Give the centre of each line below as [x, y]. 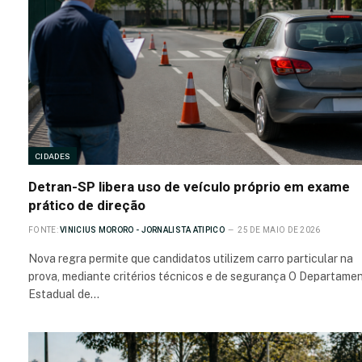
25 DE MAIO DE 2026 [279, 230]
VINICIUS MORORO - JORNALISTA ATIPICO [142, 230]
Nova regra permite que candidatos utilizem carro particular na [191, 259]
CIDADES [53, 156]
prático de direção [87, 206]
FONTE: [43, 230]
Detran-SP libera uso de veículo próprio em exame [189, 187]
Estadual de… [64, 295]
